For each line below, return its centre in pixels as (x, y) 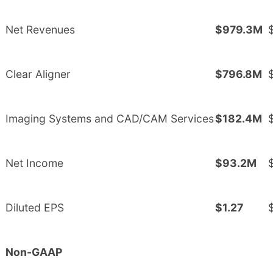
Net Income (34, 163)
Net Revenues (40, 29)
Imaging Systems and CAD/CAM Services (110, 118)
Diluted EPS (35, 207)
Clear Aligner (38, 74)
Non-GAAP (34, 252)
